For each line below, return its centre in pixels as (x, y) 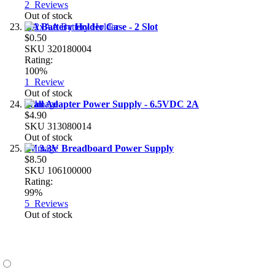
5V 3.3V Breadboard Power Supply (99, 148)
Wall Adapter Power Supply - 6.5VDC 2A (112, 104)
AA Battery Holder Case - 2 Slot (91, 26)
